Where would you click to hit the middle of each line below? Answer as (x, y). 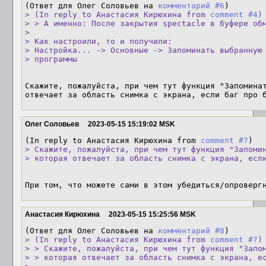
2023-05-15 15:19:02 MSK (132, 124)
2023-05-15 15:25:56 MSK (152, 214)
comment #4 (234, 15)
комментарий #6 (191, 6)
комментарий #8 (191, 231)
